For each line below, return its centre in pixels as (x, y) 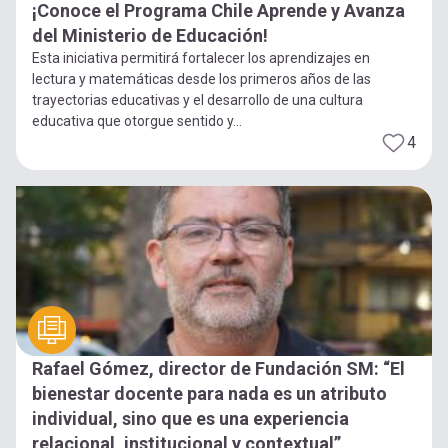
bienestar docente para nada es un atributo (209, 393)
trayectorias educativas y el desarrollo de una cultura (197, 99)
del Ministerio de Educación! (150, 35)
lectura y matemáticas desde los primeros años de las (201, 78)
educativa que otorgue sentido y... (137, 120)
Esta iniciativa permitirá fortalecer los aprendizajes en (201, 57)
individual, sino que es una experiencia (190, 418)
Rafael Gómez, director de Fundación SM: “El (218, 368)
